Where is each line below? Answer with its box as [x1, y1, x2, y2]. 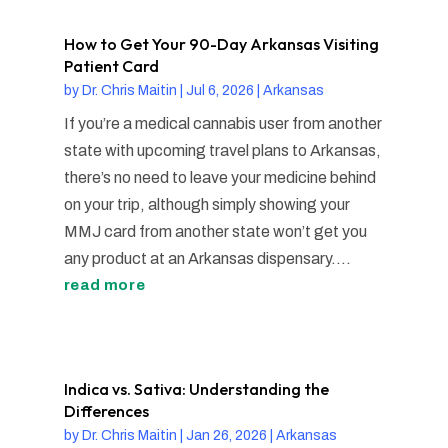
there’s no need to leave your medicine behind [63, 168, 376, 186]
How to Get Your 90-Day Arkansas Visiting [63, 33, 379, 54]
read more [63, 276, 146, 293]
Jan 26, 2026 [185, 428, 267, 444]
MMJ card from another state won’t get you [63, 222, 367, 240]
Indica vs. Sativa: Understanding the [63, 379, 329, 400]
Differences [63, 401, 149, 422]
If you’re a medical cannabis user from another [63, 114, 382, 132]
